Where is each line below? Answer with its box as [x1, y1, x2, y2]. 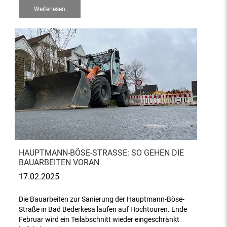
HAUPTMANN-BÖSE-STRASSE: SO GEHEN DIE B [19, 148, 184, 158]
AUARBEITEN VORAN [19, 158, 100, 167]
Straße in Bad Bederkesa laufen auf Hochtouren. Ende [19, 205, 187, 214]
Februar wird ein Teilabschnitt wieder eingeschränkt [19, 215, 180, 224]
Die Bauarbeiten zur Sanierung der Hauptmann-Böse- [19, 195, 185, 204]
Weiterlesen [34, 6, 66, 13]
